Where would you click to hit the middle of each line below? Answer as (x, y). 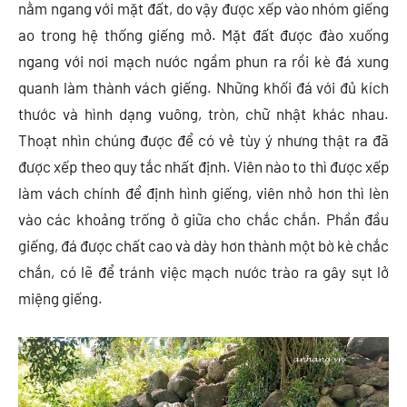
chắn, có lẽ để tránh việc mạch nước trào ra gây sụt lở (203, 271)
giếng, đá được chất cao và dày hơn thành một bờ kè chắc (203, 245)
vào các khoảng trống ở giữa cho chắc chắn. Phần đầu (203, 218)
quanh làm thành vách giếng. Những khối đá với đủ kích (203, 87)
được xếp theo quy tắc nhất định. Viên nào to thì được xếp (203, 166)
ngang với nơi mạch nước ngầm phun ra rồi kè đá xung (203, 60)
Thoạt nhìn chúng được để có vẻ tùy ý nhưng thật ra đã (203, 139)
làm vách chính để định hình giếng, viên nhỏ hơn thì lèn (203, 192)
